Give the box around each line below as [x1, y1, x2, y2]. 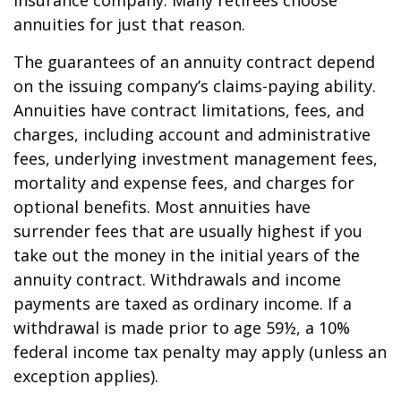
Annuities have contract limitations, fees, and [13, 99, 364, 121]
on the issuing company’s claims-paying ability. [13, 75, 376, 97]
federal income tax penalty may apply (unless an [13, 341, 387, 363]
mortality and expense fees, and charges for [13, 172, 354, 193]
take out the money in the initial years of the [13, 244, 360, 266]
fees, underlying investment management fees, [13, 148, 378, 169]
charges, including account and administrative [13, 124, 371, 145]
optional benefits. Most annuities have [13, 196, 311, 218]
